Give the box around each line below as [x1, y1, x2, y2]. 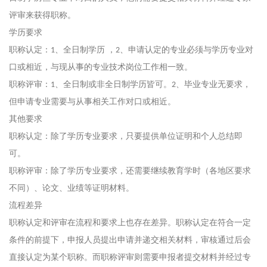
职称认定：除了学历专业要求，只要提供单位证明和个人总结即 [9, 132, 243, 141]
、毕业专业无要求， [176, 80, 251, 89]
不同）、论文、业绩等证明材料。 [9, 184, 134, 193]
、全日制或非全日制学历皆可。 [55, 80, 172, 89]
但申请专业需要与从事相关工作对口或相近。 [9, 97, 176, 106]
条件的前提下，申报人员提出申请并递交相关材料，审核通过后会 [9, 235, 251, 244]
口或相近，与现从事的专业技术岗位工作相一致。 [9, 63, 193, 72]
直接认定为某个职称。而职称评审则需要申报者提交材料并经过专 [9, 253, 251, 262]
